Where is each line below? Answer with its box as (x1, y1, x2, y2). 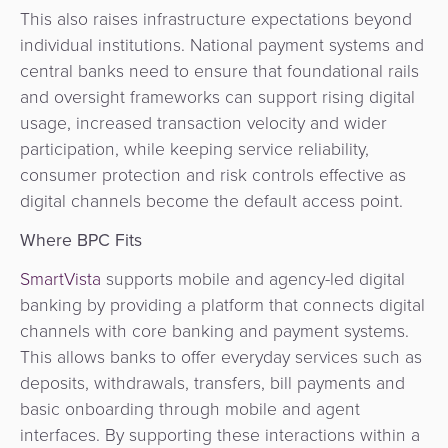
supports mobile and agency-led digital (101, 266, 405, 293)
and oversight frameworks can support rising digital (20, 83, 415, 110)
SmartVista (20, 266, 101, 293)
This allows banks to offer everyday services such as (20, 344, 422, 371)
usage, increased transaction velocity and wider (20, 109, 387, 136)
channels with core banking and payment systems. (20, 318, 409, 345)
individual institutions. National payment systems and (20, 31, 424, 58)
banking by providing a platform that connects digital (20, 292, 425, 319)
